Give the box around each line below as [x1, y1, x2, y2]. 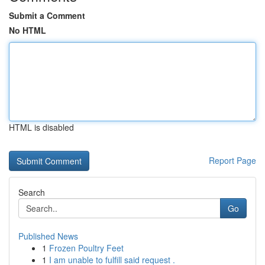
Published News [18, 230, 78, 242]
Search [18, 186, 45, 198]
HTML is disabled [9, 121, 74, 133]
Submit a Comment [9, 9, 85, 21]
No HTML [9, 24, 46, 36]
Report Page [209, 154, 256, 166]
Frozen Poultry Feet [49, 242, 124, 254]
